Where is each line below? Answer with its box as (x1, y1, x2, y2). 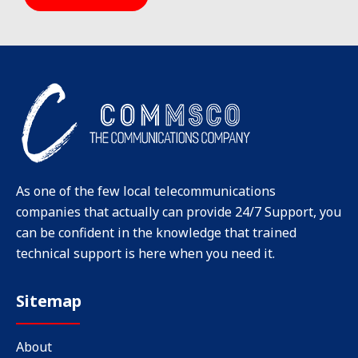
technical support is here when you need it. (16, 244, 275, 262)
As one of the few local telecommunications (16, 181, 276, 200)
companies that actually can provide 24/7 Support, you (16, 202, 341, 221)
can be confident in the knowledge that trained (16, 223, 296, 241)
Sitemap (16, 289, 82, 312)
